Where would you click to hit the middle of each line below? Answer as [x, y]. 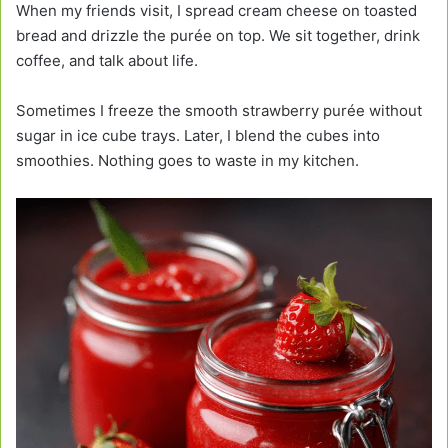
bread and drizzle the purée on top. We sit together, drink [218, 36]
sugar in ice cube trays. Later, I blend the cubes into [198, 136]
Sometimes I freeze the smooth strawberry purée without [219, 111]
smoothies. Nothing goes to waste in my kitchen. [187, 161]
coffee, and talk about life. [107, 61]
